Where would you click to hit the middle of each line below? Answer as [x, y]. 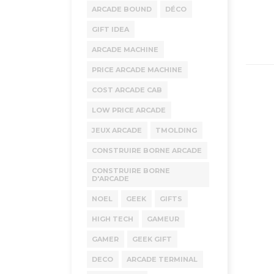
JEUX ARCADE [117, 130]
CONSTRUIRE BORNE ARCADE [147, 150]
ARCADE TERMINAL [162, 259]
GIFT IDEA [110, 29]
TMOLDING [176, 130]
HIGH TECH [113, 219]
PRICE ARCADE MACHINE [137, 70]
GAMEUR [163, 219]
